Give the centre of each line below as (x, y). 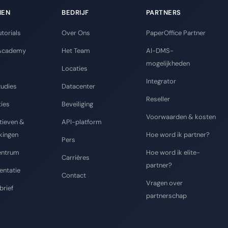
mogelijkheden (168, 64)
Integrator (161, 81)
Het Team (76, 51)
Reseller (158, 99)
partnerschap (166, 196)
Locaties (75, 69)
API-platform (82, 122)
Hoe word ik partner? (178, 135)
